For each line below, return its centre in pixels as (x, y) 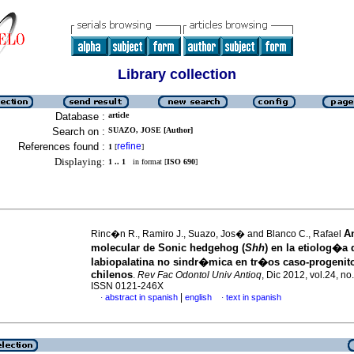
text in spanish (254, 297)
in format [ (146, 162)
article (119, 115)
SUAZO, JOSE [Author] (151, 130)
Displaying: (80, 162)
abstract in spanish (141, 297)
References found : (62, 147)
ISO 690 (181, 162)
